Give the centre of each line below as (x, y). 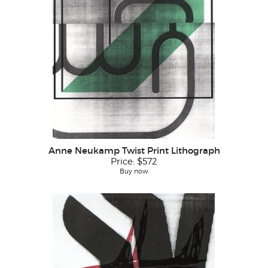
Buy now (134, 171)
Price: (124, 162)
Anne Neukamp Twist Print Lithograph (134, 150)
